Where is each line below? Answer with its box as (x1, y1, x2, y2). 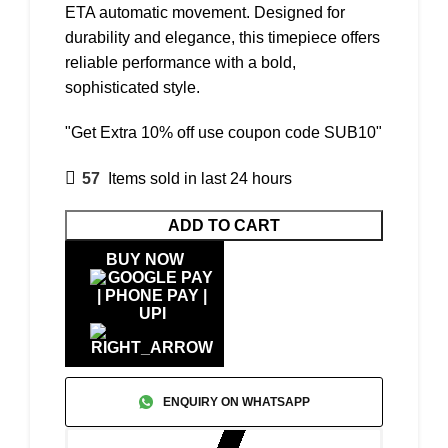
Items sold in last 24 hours (108, 169, 292, 187)
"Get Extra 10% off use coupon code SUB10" (65, 124, 382, 141)
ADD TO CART (168, 217, 280, 234)
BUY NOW (105, 251, 184, 268)
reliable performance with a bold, (65, 54, 296, 71)
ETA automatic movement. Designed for (65, 4, 345, 21)
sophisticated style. (65, 79, 200, 96)
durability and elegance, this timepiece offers (65, 29, 380, 46)
